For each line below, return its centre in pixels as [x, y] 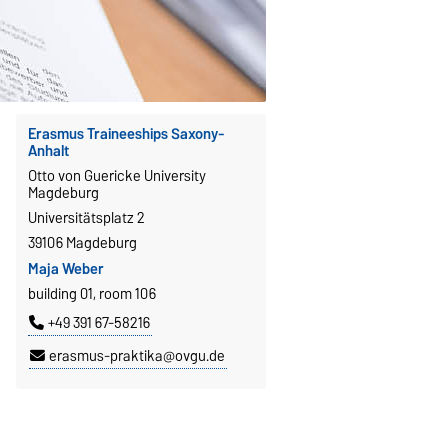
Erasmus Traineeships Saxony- [126, 133]
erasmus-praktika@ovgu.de [136, 356]
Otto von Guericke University [116, 175]
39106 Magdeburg [82, 242]
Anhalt [48, 150]
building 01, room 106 [91, 294]
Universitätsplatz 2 [86, 217]
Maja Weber [65, 269]
